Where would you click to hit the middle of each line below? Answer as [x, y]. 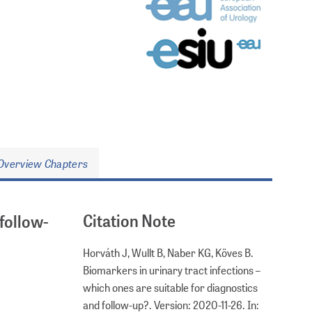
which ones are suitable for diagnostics [170, 287]
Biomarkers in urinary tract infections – [172, 270]
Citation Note [129, 220]
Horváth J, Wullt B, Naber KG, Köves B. [168, 252]
